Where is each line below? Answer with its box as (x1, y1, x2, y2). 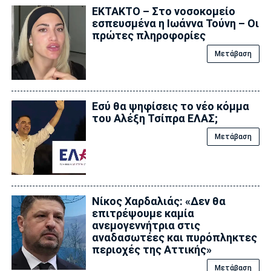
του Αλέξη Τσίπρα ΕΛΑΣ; (91, 111, 218, 125)
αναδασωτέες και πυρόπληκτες (91, 230, 257, 244)
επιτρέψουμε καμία (91, 206, 194, 220)
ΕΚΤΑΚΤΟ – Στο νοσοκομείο (91, 4, 235, 18)
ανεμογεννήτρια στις (91, 218, 200, 232)
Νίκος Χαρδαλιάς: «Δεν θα (91, 194, 226, 207)
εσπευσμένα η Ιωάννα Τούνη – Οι (91, 16, 259, 30)
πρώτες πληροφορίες (91, 28, 206, 42)
